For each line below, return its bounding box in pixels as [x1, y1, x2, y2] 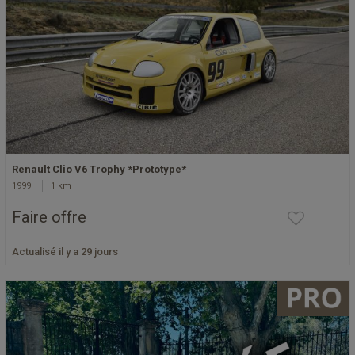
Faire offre [12, 208, 86, 227]
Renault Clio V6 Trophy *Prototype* [12, 163, 186, 176]
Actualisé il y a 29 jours [12, 246, 118, 258]
